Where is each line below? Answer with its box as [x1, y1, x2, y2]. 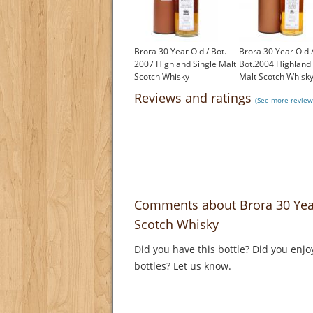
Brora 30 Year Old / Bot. [134, 45, 226, 58]
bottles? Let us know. [134, 259, 234, 273]
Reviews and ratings [134, 89, 255, 107]
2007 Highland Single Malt [134, 58, 236, 71]
